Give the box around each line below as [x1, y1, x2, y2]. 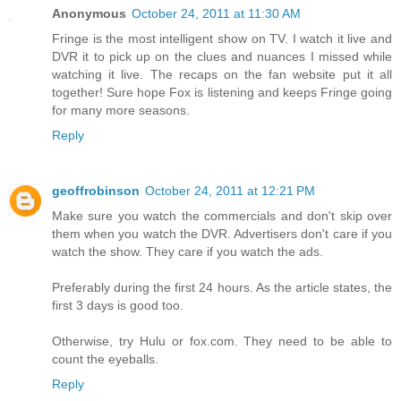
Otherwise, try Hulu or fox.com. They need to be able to [52, 333, 392, 348]
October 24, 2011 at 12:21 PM [145, 183, 315, 198]
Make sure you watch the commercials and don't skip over [52, 208, 392, 223]
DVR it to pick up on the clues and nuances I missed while [52, 48, 392, 64]
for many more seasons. [52, 102, 190, 117]
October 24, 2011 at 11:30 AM [132, 5, 301, 21]
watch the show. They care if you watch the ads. [52, 243, 323, 259]
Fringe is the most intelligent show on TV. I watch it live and [52, 30, 392, 46]
